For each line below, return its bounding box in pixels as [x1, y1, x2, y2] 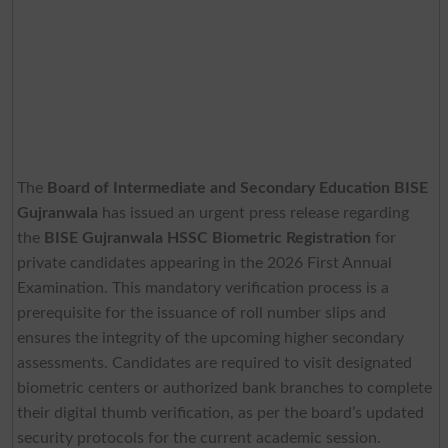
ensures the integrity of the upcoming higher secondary [16, 330, 404, 347]
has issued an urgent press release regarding [97, 205, 409, 222]
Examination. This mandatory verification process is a [16, 280, 389, 297]
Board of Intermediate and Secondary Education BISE [46, 180, 428, 197]
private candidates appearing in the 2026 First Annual [16, 255, 392, 272]
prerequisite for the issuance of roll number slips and [16, 305, 386, 322]
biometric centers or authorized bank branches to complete [16, 380, 432, 397]
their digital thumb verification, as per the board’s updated [16, 405, 424, 422]
